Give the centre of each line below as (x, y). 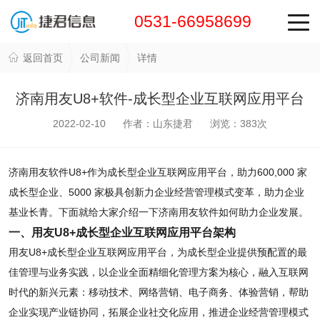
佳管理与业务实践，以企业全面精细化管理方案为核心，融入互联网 (158, 272)
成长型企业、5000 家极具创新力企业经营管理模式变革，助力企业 (156, 192)
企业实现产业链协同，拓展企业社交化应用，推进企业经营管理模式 (158, 312)
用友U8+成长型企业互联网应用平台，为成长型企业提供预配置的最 (157, 252)
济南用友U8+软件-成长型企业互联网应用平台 (160, 99)
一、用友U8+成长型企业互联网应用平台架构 (122, 232)
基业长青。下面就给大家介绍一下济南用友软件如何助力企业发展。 (158, 212)
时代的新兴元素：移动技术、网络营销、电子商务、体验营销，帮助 (158, 292)
